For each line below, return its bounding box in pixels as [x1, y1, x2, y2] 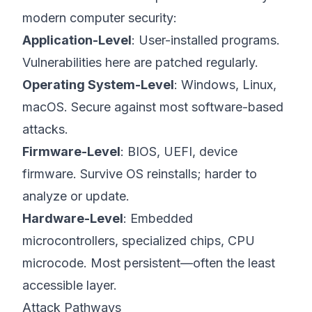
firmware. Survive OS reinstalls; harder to [22, 166, 257, 181]
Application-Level [22, 33, 132, 47]
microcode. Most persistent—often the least [22, 256, 275, 270]
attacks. [22, 122, 68, 136]
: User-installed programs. [132, 33, 280, 47]
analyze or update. [22, 189, 130, 203]
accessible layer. [22, 278, 117, 292]
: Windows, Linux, [174, 77, 276, 92]
